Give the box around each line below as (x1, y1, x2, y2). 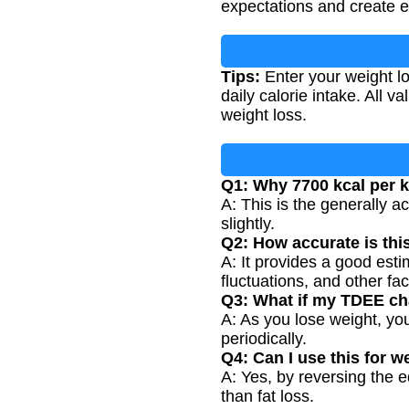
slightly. (221, 214, 275, 233)
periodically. (221, 329, 307, 348)
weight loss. (221, 105, 307, 124)
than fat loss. (221, 386, 314, 405)
